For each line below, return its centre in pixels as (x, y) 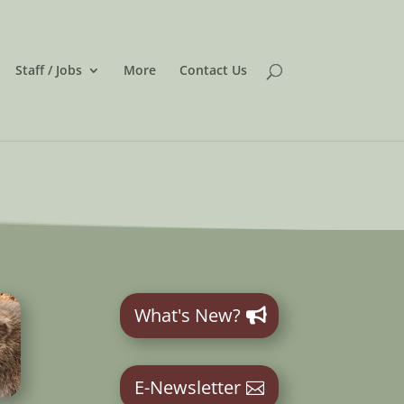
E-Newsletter (188, 387)
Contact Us (213, 70)
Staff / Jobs (48, 70)
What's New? (188, 316)
